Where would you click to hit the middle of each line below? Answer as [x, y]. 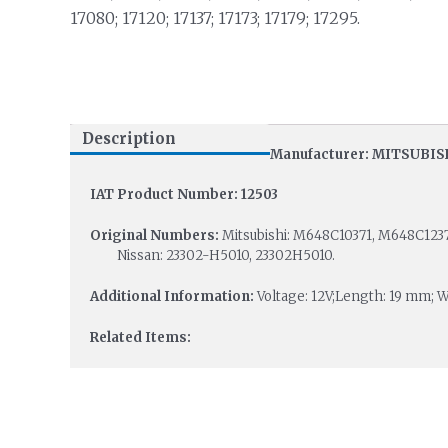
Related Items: [140, 337]
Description [128, 139]
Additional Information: [173, 296]
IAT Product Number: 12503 [183, 195]
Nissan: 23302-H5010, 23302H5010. [212, 256]
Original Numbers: [155, 236]
